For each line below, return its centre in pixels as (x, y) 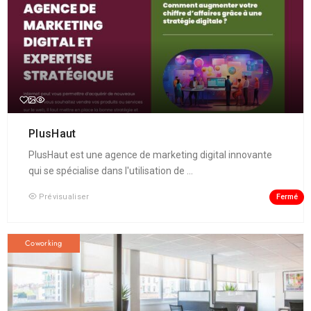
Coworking (44, 243)
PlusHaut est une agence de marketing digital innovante (150, 155)
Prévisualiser (64, 197)
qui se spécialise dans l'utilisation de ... (111, 171)
